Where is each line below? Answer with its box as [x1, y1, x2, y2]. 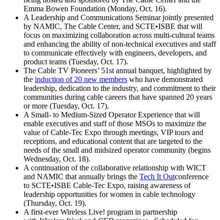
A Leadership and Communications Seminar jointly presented [24, 13, 214, 22]
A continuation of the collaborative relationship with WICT [24, 163, 206, 172]
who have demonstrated [127, 75, 203, 83]
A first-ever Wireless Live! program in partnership [24, 207, 177, 216]
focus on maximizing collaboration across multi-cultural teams [24, 30, 215, 39]
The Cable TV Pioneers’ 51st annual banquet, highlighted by [24, 66, 212, 75]
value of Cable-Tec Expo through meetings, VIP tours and [24, 128, 203, 137]
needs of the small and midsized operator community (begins [24, 145, 211, 154]
